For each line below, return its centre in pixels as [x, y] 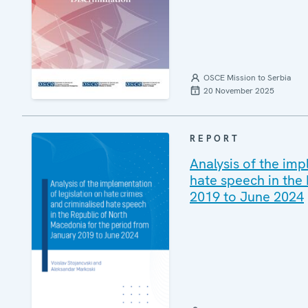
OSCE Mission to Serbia [247, 78]
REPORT [215, 139]
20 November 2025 [239, 91]
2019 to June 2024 [247, 197]
